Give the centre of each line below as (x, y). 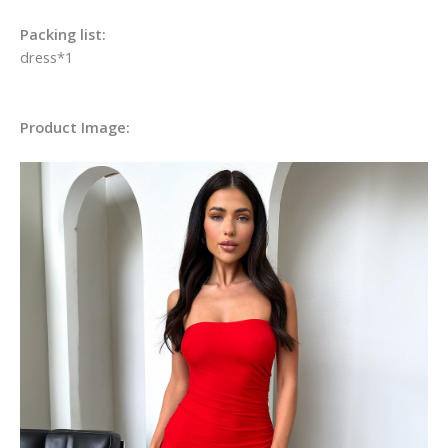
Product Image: (75, 126)
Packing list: (63, 34)
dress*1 (46, 57)
